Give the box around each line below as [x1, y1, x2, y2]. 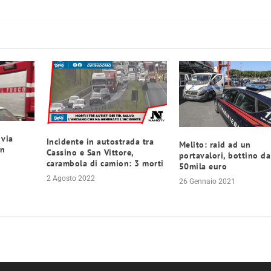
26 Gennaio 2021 [178, 177, 235, 186]
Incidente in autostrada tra [46, 135, 154, 147]
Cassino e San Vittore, [46, 146, 134, 158]
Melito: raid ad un [178, 139, 251, 150]
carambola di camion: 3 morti [46, 157, 164, 169]
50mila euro [178, 160, 227, 172]
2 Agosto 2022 [46, 174, 95, 183]
